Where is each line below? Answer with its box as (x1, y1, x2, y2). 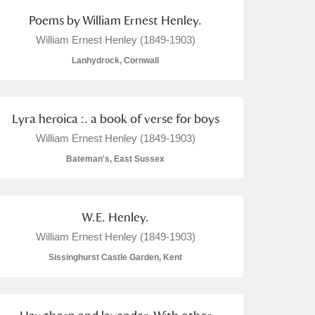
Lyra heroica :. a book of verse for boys (11, 111, 219, 126)
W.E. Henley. (82, 210, 149, 224)
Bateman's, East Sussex (66, 154, 165, 164)
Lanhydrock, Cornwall (72, 56, 159, 65)
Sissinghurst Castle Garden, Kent (49, 252, 182, 262)
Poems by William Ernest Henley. (29, 13, 202, 27)
